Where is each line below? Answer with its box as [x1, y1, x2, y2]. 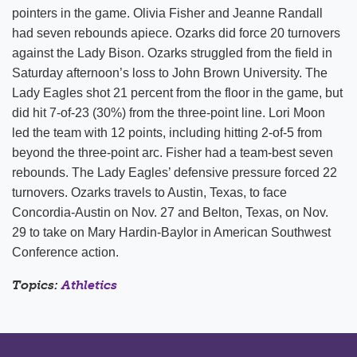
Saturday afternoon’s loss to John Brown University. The [12, 66, 328, 80]
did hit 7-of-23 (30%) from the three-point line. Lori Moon [12, 106, 325, 120]
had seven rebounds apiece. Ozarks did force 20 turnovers [12, 26, 340, 40]
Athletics [61, 277, 117, 292]
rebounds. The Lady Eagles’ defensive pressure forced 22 [12, 166, 337, 179]
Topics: [12, 277, 61, 292]
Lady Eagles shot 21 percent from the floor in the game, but [12, 86, 343, 100]
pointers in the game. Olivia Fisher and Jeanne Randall [12, 6, 323, 20]
